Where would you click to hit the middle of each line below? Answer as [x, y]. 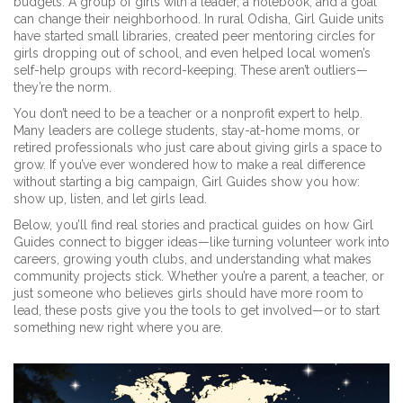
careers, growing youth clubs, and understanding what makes [193, 259]
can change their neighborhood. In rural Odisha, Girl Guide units [199, 19]
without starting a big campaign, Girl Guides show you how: [187, 182]
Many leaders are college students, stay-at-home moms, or [187, 130]
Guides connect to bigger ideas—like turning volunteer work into [201, 242]
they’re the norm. [63, 87]
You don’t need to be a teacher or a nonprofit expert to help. [188, 113]
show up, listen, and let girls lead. [110, 199]
